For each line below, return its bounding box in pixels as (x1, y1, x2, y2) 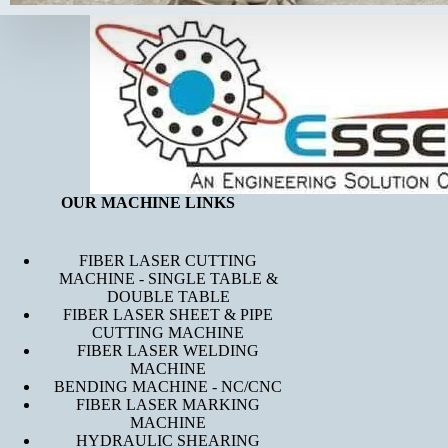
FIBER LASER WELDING (77, 342, 259, 359)
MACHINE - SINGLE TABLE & (58, 270, 278, 287)
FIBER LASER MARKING (76, 396, 260, 413)
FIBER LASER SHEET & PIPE (63, 306, 273, 323)
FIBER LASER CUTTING (79, 252, 257, 269)
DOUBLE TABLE (106, 288, 230, 305)
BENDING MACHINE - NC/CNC (54, 378, 282, 395)
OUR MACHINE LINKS (61, 194, 235, 211)
